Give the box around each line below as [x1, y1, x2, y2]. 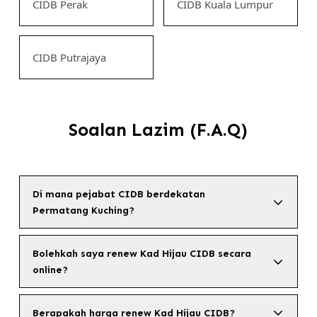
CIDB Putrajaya [32, 50, 106, 64]
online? [32, 263, 68, 276]
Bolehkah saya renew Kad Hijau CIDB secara [32, 247, 251, 260]
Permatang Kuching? [32, 204, 134, 217]
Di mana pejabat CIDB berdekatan [32, 188, 205, 200]
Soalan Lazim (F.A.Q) [69, 120, 248, 141]
